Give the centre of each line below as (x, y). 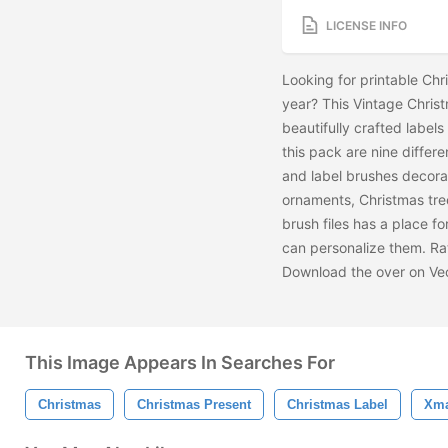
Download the (329, 272)
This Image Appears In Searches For (180, 362)
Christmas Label (337, 404)
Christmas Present (194, 404)
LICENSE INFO (366, 25)
